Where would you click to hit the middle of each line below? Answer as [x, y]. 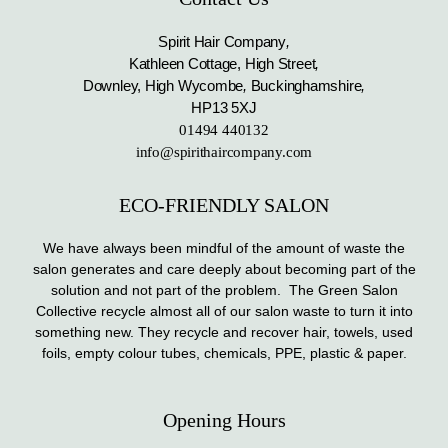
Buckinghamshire [304, 86]
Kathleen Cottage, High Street [222, 64]
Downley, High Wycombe [163, 86]
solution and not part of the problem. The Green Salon [224, 290]
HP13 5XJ [224, 108]
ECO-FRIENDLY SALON [224, 205]
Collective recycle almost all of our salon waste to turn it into [224, 311]
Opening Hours [224, 420]
